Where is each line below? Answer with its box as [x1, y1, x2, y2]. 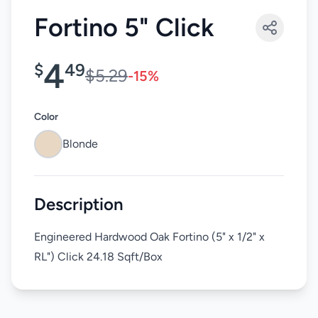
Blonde [62, 136, 98, 150]
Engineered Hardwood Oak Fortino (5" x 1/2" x [34, 229, 265, 243]
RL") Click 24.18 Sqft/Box [34, 249, 163, 263]
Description [34, 193, 124, 214]
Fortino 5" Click [34, 11, 214, 43]
